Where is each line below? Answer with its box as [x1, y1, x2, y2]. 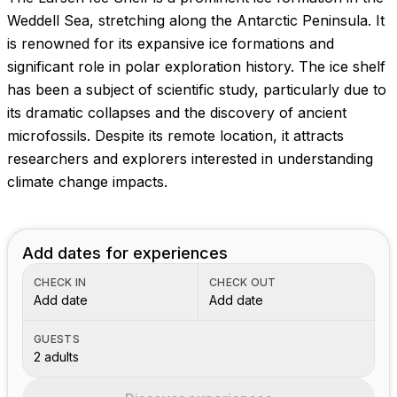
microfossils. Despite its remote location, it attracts [7, 127, 344, 144]
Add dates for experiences [22, 244, 228, 262]
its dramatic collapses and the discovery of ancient [7, 104, 346, 121]
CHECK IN [34, 276, 87, 289]
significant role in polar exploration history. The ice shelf [7, 58, 385, 75]
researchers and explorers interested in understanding [7, 150, 373, 167]
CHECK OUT [209, 276, 276, 289]
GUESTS [34, 332, 80, 346]
